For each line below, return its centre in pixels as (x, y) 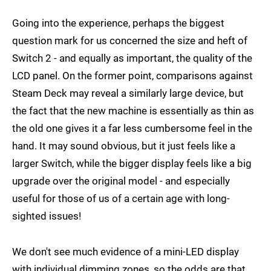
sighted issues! (47, 216)
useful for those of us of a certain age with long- (121, 199)
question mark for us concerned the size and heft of (130, 41)
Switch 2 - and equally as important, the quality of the (132, 58)
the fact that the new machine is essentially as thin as (133, 111)
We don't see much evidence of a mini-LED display (126, 252)
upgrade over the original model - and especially (121, 181)
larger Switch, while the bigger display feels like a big (132, 164)
